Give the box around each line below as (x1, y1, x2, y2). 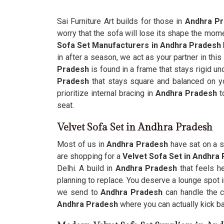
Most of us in (57, 139, 104, 149)
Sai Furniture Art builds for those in (57, 16, 182, 26)
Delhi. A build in (57, 163, 115, 173)
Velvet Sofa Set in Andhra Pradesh (57, 121, 212, 133)
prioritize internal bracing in (57, 88, 156, 98)
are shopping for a (57, 151, 122, 161)
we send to (57, 187, 101, 197)
